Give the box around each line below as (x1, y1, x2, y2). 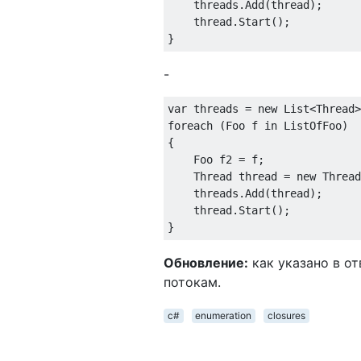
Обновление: (164, 254, 248, 271)
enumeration (195, 309, 252, 322)
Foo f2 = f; (168, 152, 264, 166)
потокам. (164, 273, 221, 290)
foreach (168, 118, 213, 132)
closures (267, 309, 305, 322)
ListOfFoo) (277, 118, 348, 132)
